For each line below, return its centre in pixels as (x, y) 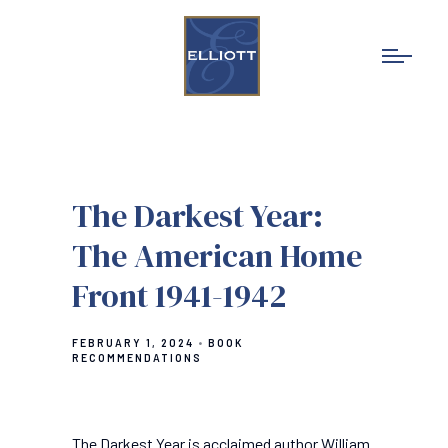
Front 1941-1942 (179, 296)
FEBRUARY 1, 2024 (133, 343)
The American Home (217, 256)
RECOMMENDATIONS (137, 358)
